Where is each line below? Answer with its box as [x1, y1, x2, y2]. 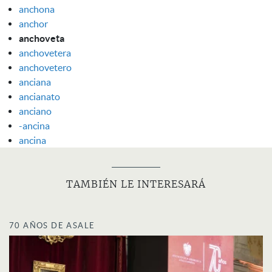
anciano [19, 105, 52, 117]
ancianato [19, 90, 60, 102]
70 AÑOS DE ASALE [9, 220, 95, 230]
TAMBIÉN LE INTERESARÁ [66, 179, 206, 189]
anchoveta [19, 32, 64, 44]
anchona [19, 3, 55, 15]
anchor [19, 18, 48, 29]
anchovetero [19, 61, 72, 73]
